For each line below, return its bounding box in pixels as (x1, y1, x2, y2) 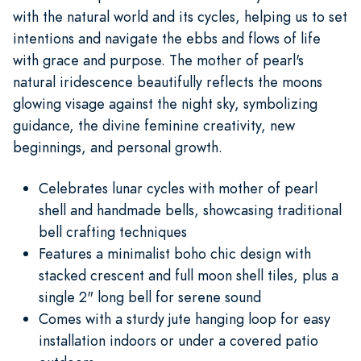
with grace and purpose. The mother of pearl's (13, 49, 304, 70)
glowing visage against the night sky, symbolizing (13, 93, 317, 114)
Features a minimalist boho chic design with (39, 243, 311, 263)
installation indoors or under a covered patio (39, 330, 318, 351)
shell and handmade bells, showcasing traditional (39, 199, 342, 220)
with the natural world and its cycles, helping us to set (13, 6, 347, 27)
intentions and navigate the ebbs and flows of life (13, 27, 321, 48)
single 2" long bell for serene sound (39, 286, 261, 307)
